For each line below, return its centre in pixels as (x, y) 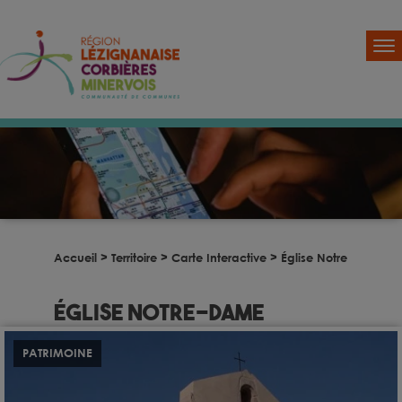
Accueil (75, 258)
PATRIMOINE (57, 352)
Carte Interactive (219, 258)
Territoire (134, 258)
